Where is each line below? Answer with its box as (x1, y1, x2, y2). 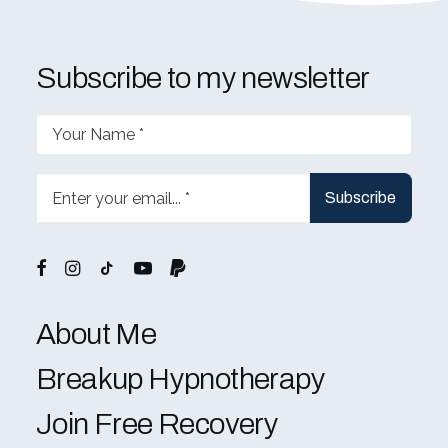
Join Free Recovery (36, 408, 279, 440)
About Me (36, 318, 157, 350)
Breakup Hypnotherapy (36, 363, 325, 395)
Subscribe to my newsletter (36, 62, 370, 94)
